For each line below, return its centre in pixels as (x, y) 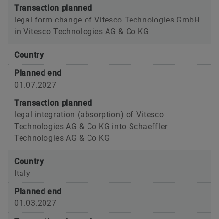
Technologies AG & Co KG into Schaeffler (91, 127)
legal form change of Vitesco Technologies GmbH (107, 20)
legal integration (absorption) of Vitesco (89, 115)
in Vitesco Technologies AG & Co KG (82, 32)
